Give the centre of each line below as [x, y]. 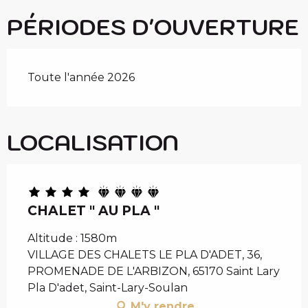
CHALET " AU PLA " [93, 210]
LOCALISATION [93, 142]
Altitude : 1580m [72, 238]
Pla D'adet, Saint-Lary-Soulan [108, 287]
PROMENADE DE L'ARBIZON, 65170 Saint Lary [154, 271]
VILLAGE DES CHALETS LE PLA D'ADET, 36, [145, 254]
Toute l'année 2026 [81, 77]
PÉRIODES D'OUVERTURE [153, 26]
